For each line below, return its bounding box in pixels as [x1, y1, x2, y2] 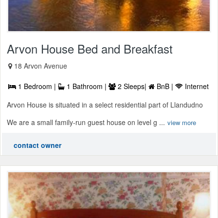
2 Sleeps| [116, 81, 148, 91]
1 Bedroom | [16, 81, 58, 91]
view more [167, 117, 196, 127]
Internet [183, 81, 209, 91]
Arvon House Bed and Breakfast [7, 39, 173, 57]
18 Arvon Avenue [14, 60, 67, 71]
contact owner [14, 140, 61, 150]
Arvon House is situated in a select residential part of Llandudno [7, 99, 203, 109]
